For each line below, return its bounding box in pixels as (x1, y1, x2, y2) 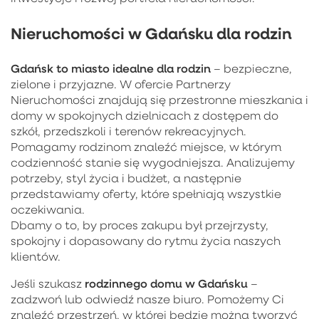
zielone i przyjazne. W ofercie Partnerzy (11, 76, 231, 91)
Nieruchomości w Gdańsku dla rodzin (11, 22, 292, 43)
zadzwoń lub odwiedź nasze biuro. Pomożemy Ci (11, 291, 284, 306)
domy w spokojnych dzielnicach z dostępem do (11, 108, 278, 122)
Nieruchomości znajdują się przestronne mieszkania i (11, 92, 308, 107)
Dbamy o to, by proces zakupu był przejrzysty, (11, 217, 268, 232)
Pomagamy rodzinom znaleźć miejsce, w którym (11, 139, 281, 154)
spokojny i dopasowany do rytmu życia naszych (11, 233, 281, 248)
